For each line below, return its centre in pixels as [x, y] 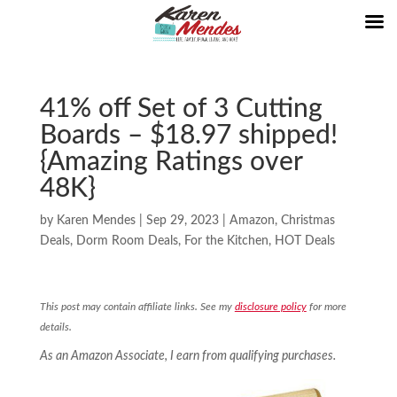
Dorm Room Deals [127, 241]
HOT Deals [304, 241]
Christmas [307, 221]
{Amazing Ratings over [171, 162]
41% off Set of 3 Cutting [181, 109]
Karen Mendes [96, 221]
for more [326, 307]
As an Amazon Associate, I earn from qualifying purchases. [187, 356]
